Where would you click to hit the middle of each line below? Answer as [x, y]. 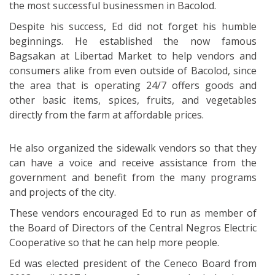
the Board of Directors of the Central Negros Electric [133, 227]
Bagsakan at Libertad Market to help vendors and [133, 56]
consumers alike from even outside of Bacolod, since [133, 70]
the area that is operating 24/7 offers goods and [133, 85]
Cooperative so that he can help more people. [114, 242]
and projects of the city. [63, 192]
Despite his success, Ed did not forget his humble [133, 26]
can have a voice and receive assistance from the [133, 162]
